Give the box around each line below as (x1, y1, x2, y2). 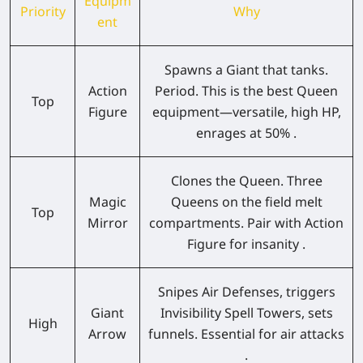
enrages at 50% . (196, 123, 297, 142)
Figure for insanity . (187, 234, 305, 253)
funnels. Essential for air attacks (148, 324, 344, 343)
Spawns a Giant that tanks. (164, 60, 328, 79)
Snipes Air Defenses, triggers (157, 282, 335, 301)
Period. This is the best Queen (155, 81, 338, 100)
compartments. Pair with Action (149, 213, 344, 232)
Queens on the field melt (170, 192, 322, 211)
